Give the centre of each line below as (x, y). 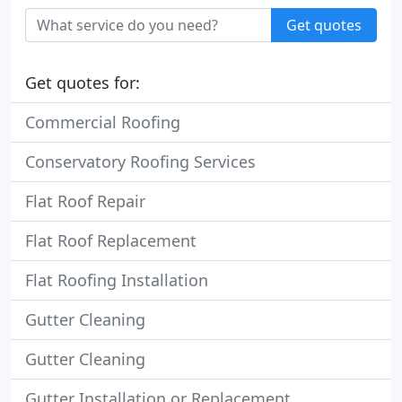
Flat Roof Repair (85, 201)
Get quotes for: (83, 83)
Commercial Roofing (103, 122)
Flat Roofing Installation (117, 280)
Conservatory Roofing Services (140, 162)
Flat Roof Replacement (111, 240)
